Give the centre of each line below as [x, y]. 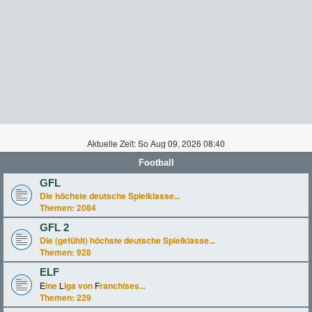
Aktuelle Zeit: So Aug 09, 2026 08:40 [156, 143]
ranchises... [123, 286]
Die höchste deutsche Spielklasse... [110, 196]
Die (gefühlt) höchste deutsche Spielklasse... [127, 240]
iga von [79, 286]
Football [156, 163]
